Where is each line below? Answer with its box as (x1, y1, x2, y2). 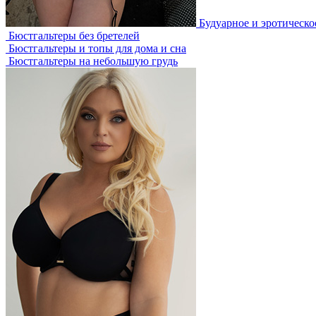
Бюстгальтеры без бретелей (6, 30, 140, 42)
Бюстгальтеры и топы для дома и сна (6, 42, 186, 54)
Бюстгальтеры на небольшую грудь (6, 55, 178, 67)
